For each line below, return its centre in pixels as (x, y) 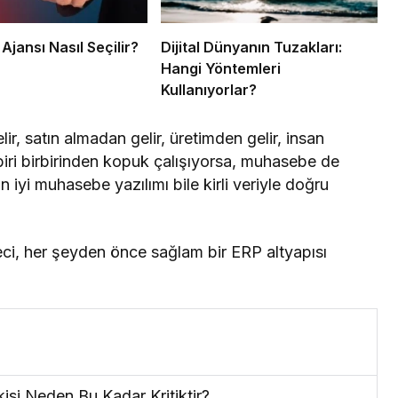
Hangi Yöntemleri (220, 68)
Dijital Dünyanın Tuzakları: (251, 47)
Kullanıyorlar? (208, 89)
